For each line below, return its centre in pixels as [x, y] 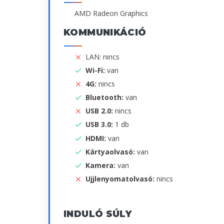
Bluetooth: [105, 97]
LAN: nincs [102, 56]
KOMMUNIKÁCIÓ [105, 32]
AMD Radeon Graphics [111, 13]
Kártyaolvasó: [111, 151]
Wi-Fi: [96, 70]
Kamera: [101, 165]
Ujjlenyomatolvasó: [121, 178]
